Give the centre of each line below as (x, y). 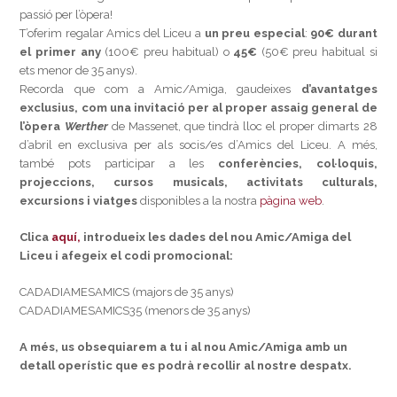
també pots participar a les (112, 163)
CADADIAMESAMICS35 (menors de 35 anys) (136, 311)
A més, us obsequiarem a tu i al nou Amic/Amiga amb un (184, 347)
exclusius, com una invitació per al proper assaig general (189, 108)
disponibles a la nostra (199, 201)
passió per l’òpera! (66, 15)
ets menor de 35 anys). (79, 70)
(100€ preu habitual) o (165, 52)
